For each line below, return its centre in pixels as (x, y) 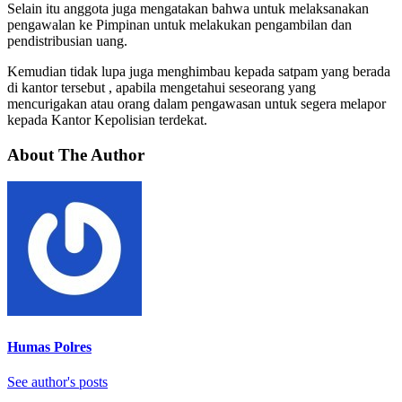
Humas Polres (49, 346)
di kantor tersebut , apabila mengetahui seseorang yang (162, 87)
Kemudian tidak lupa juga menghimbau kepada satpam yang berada (199, 71)
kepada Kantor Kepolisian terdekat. (107, 119)
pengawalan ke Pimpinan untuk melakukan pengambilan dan (179, 24)
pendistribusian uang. (67, 40)
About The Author (76, 154)
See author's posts (57, 381)
